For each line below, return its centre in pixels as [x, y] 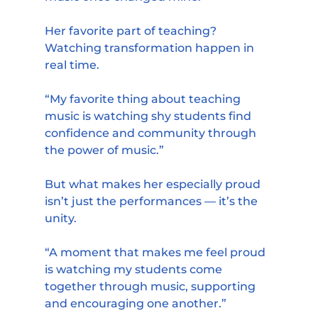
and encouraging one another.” [135, 304]
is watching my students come [135, 270]
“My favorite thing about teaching [144, 99]
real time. [72, 65]
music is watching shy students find [149, 116]
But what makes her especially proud [154, 185]
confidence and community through [152, 133]
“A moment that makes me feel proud [156, 253]
